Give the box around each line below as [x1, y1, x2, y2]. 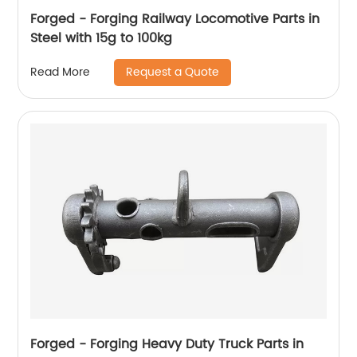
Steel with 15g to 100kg [30, 27, 173, 49]
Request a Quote [126, 62, 220, 81]
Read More [30, 63, 91, 82]
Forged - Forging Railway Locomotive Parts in [30, 8, 320, 29]
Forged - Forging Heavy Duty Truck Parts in [30, 333, 304, 355]
